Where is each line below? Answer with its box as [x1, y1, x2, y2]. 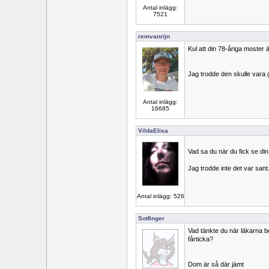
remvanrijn [138, 33, 170, 40]
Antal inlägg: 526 [136, 193, 184, 200]
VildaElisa [138, 127, 168, 134]
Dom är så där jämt [188, 261, 244, 268]
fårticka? [188, 235, 213, 243]
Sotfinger [138, 215, 165, 222]
